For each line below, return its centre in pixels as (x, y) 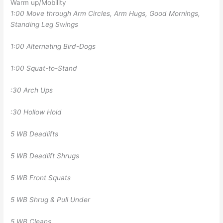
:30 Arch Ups (32, 90)
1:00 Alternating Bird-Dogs (53, 46)
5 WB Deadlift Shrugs (45, 156)
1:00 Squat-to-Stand (44, 68)
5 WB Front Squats (41, 177)
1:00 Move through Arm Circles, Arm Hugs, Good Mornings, (106, 13)
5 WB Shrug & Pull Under (51, 199)
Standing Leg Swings (45, 24)
